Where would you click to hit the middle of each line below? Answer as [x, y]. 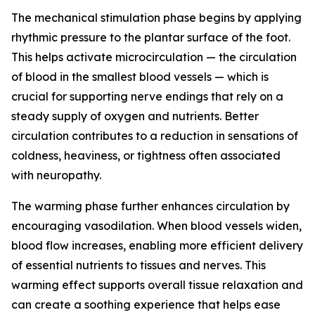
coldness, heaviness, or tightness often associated [146, 155]
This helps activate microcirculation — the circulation [154, 57]
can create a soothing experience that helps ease [146, 304]
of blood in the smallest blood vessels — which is [140, 76]
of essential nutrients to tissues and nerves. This [139, 265]
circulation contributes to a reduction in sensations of [155, 135]
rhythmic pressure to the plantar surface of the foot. [151, 37]
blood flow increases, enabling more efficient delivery [157, 245]
